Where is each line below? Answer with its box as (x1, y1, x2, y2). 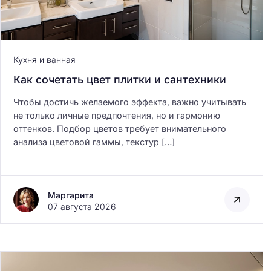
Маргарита (48, 190, 94, 201)
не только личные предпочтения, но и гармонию (13, 110, 220, 121)
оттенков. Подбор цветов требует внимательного (13, 123, 226, 134)
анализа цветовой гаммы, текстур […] (13, 137, 175, 148)
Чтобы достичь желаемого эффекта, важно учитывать (13, 97, 246, 108)
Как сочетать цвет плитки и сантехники (13, 73, 226, 87)
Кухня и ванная (13, 54, 76, 65)
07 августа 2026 (48, 201, 116, 212)
